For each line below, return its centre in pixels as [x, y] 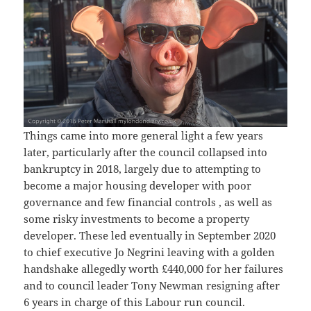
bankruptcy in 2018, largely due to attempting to [143, 169]
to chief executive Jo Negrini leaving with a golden [150, 252]
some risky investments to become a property [137, 219]
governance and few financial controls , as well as [148, 202]
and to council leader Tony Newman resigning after [152, 286]
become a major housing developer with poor [138, 186]
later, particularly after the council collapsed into [146, 152]
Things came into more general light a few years [144, 136]
